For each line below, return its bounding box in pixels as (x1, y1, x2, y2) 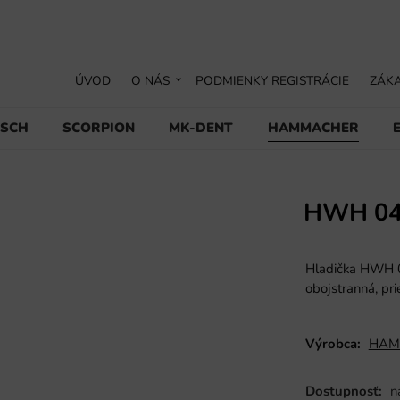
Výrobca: (304, 335, 361, 354)
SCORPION (62, 118, 136, 137)
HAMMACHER (267, 118, 359, 137)
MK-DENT (169, 118, 234, 137)
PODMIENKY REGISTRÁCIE (196, 71, 350, 89)
